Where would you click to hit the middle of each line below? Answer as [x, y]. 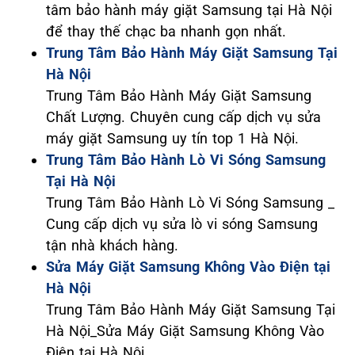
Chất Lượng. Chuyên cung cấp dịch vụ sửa [183, 116]
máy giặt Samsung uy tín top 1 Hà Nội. [172, 138]
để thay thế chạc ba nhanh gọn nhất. [166, 31]
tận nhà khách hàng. [112, 245]
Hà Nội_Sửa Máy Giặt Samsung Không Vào [185, 330]
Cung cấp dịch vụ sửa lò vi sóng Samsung [182, 223]
